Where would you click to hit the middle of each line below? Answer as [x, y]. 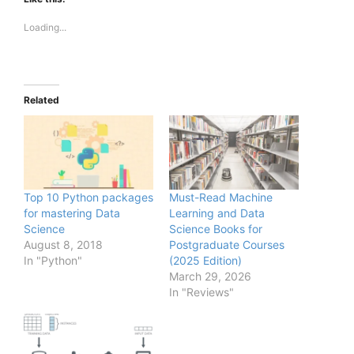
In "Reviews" [201, 292]
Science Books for [216, 228]
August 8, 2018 [63, 244]
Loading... [45, 27]
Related [41, 100]
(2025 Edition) [205, 260]
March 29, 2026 [210, 276]
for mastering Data [72, 213]
